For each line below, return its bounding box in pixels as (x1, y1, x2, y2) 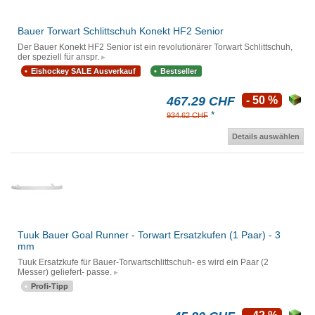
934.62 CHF (167, 111, 208, 120)
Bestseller (160, 67, 197, 76)
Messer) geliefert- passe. (18, 267, 112, 278)
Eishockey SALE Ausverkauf (31, 67, 136, 76)
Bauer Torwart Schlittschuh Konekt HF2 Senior (18, 25, 224, 37)
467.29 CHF (167, 94, 235, 109)
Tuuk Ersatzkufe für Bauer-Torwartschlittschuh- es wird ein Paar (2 (18, 257, 269, 268)
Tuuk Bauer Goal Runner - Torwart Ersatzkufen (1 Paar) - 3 (18, 229, 281, 241)
